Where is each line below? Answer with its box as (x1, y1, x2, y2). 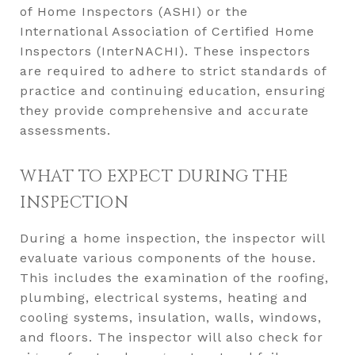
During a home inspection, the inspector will (20, 231, 325, 246)
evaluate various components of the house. (20, 250, 316, 265)
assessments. (20, 123, 111, 138)
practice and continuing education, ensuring (20, 83, 326, 98)
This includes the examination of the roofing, (20, 270, 329, 285)
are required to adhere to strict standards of (20, 63, 326, 78)
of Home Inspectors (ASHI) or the (20, 4, 248, 19)
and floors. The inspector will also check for (20, 330, 323, 345)
